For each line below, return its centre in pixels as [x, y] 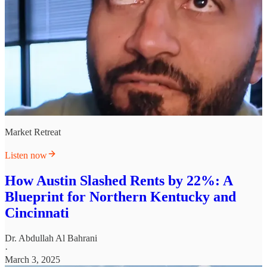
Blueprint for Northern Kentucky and [120, 196]
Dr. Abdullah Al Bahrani [51, 238]
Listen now [26, 155]
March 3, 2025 [32, 259]
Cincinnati [37, 212]
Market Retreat [33, 132]
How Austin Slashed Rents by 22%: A [119, 180]
